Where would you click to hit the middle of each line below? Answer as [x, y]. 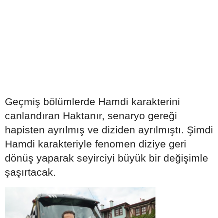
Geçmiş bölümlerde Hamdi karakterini [92, 101]
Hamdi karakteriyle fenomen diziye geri [96, 144]
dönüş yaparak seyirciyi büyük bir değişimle [107, 158]
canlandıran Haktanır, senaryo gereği [91, 116]
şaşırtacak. [30, 172]
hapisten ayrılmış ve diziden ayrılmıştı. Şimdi [109, 130]
